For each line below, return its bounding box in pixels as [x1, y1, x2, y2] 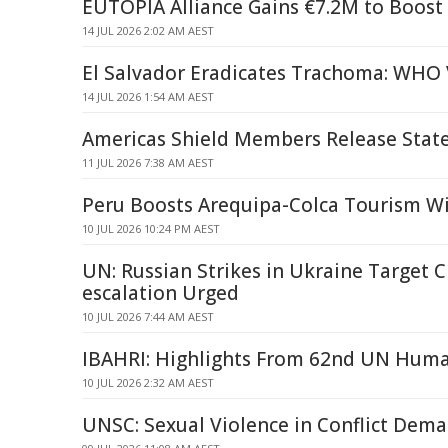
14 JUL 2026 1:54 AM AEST [82, 89, 214, 104]
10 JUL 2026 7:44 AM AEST [82, 309, 214, 324]
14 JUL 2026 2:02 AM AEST [82, 23, 214, 38]
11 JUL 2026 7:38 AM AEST [82, 155, 214, 170]
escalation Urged [82, 280, 239, 306]
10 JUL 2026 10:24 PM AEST [82, 221, 220, 236]
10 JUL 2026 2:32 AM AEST [82, 375, 214, 390]
